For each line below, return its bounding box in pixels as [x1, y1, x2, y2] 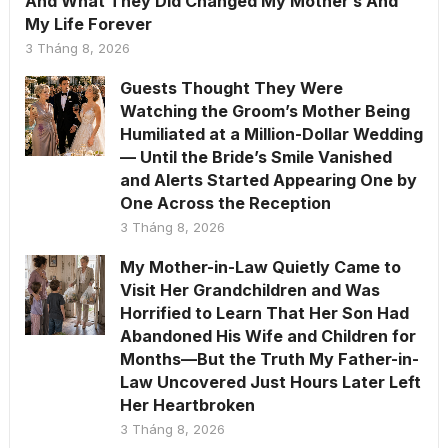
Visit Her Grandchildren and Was [119, 279, 380, 300]
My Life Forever [24, 13, 152, 34]
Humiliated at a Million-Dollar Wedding [119, 123, 423, 144]
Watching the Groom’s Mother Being [119, 100, 410, 121]
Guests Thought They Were [119, 77, 343, 98]
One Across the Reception [119, 192, 331, 213]
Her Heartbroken [119, 394, 255, 415]
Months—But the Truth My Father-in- [119, 348, 419, 369]
